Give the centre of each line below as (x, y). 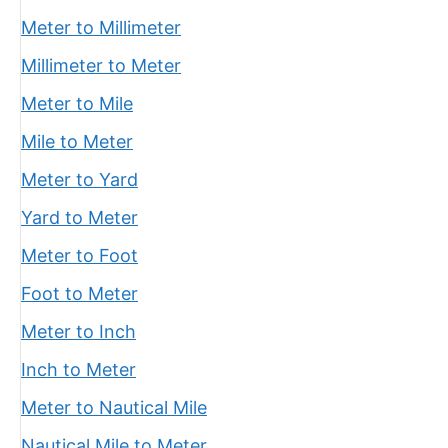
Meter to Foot (79, 255)
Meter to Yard (79, 179)
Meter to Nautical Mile (114, 407)
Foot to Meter (79, 293)
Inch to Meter (78, 369)
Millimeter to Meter (101, 65)
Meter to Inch (78, 331)
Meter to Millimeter (101, 27)
